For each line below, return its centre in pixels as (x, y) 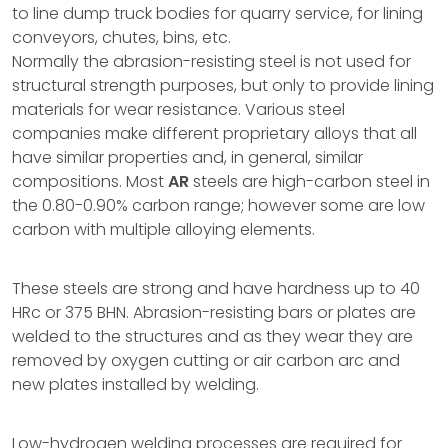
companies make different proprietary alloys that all (214, 133)
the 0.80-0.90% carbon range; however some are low (218, 205)
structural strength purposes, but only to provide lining (223, 85)
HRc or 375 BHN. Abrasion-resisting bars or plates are (214, 312)
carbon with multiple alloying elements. (163, 229)
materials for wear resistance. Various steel (178, 109)
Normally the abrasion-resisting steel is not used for (211, 61)
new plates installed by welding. (135, 384)
